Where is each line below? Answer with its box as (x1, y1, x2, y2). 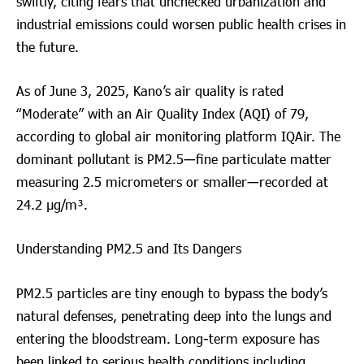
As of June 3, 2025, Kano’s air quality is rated (16, 82, 284, 100)
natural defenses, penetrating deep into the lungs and (16, 306, 331, 324)
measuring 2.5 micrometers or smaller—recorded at (16, 173, 328, 191)
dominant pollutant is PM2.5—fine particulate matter (16, 150, 331, 168)
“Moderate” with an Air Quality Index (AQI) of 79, (16, 105, 309, 123)
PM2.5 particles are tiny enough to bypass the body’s (16, 284, 327, 301)
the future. (16, 38, 79, 56)
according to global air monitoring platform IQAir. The (16, 128, 340, 145)
